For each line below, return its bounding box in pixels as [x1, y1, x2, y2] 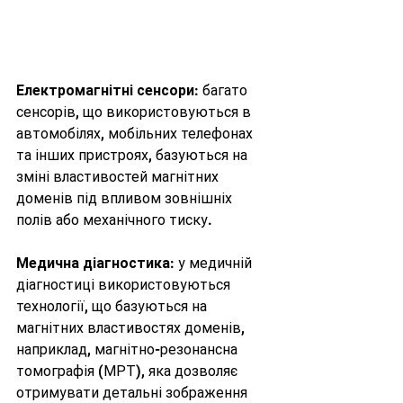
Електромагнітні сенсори [16, 81, 194, 99]
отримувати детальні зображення [16, 383, 251, 401]
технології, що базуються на [16, 297, 210, 315]
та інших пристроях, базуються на [16, 146, 251, 164]
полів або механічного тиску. [16, 210, 216, 228]
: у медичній [170, 254, 255, 272]
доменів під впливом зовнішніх [16, 189, 236, 207]
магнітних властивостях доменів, [16, 318, 248, 336]
